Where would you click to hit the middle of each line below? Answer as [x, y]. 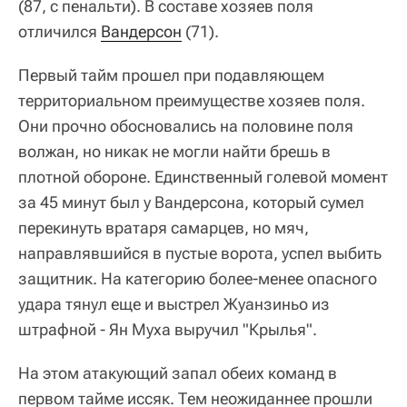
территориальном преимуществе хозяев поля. [192, 100]
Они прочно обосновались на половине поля [186, 125]
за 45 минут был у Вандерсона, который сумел [191, 202]
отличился [60, 31]
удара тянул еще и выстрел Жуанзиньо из [174, 303]
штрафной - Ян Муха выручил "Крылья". [168, 329]
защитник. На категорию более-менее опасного [198, 278]
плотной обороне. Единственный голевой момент [203, 176]
